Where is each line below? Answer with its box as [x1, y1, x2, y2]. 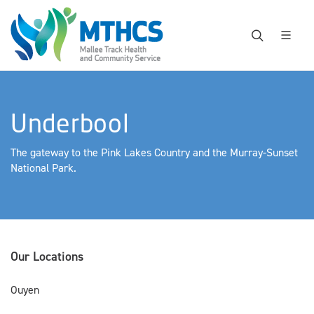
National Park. [11, 161, 76, 175]
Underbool [11, 108, 130, 138]
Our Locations [11, 248, 83, 265]
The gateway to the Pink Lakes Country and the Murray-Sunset [11, 145, 298, 160]
